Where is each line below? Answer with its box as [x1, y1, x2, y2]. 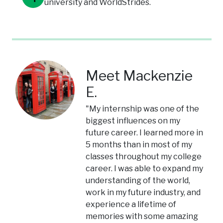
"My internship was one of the [86, 104, 200, 114]
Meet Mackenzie [86, 67, 193, 85]
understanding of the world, [86, 176, 191, 186]
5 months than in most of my [86, 140, 193, 150]
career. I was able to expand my [86, 164, 204, 174]
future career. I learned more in [86, 128, 204, 138]
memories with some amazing [86, 212, 199, 222]
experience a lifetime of [86, 200, 177, 210]
